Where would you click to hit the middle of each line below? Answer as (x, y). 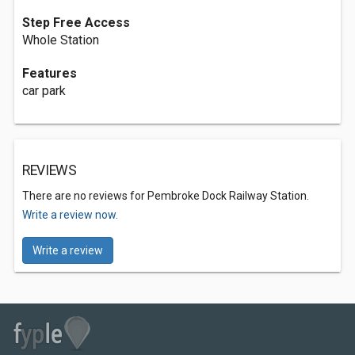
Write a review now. (70, 215)
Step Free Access (76, 23)
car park (44, 91)
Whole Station (61, 40)
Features (50, 73)
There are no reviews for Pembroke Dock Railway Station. (166, 196)
